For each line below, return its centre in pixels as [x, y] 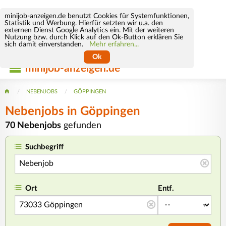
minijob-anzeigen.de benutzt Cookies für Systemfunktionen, [97, 16]
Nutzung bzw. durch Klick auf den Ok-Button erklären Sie [94, 37]
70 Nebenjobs [33, 125]
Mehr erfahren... [114, 44]
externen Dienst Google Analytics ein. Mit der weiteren [89, 30]
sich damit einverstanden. [47, 44]
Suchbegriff [45, 147]
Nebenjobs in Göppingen [73, 111]
